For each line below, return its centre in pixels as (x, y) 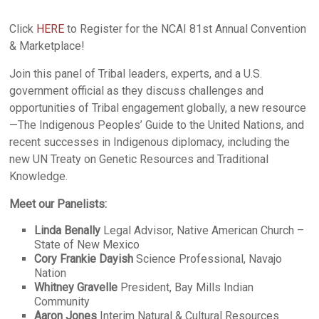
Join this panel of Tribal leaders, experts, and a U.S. (136, 74)
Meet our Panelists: (58, 204)
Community (62, 302)
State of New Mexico (87, 245)
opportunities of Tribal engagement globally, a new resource (158, 108)
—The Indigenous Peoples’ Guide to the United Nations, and (157, 125)
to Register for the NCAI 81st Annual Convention (185, 29)
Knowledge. (39, 176)
